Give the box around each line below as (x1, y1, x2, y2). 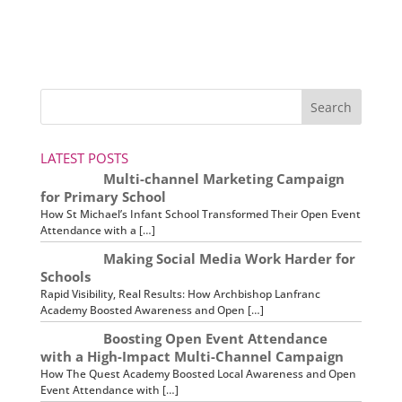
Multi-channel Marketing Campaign (102, 169, 345, 188)
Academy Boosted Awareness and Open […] (39, 301, 264, 318)
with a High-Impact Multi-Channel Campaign (39, 346, 344, 365)
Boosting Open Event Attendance (102, 328, 328, 347)
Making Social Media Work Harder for (102, 249, 355, 267)
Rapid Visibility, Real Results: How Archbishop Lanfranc (39, 285, 320, 301)
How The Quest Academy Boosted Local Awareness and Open (39, 365, 356, 381)
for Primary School (39, 187, 166, 205)
